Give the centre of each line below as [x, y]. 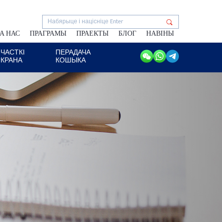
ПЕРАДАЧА [73, 52]
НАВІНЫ [160, 33]
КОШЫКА [71, 60]
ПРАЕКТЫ [92, 33]
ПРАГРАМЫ [48, 33]
